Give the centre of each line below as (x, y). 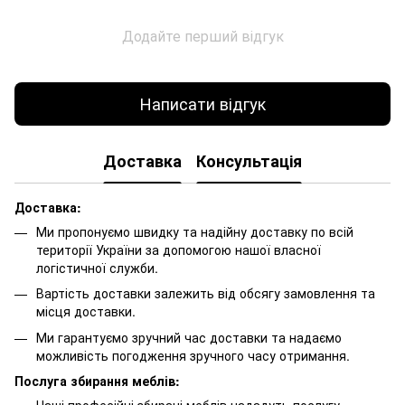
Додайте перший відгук (202, 35)
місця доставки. (86, 311)
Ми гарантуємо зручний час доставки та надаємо (189, 337)
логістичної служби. (97, 267)
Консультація (249, 161)
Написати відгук (202, 104)
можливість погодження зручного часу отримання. (193, 355)
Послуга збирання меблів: (97, 380)
